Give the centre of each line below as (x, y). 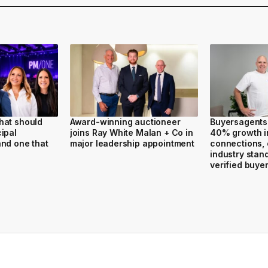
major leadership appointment (132, 143)
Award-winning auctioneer (125, 121)
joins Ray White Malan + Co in (131, 132)
